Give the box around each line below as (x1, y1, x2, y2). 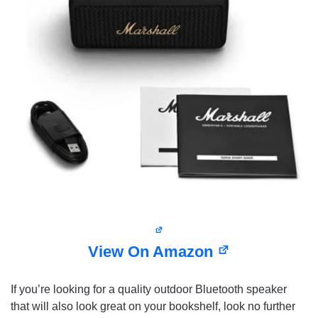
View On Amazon (88, 243, 218, 261)
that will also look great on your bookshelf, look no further (11, 300, 295, 313)
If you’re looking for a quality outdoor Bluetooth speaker (11, 283, 287, 296)
